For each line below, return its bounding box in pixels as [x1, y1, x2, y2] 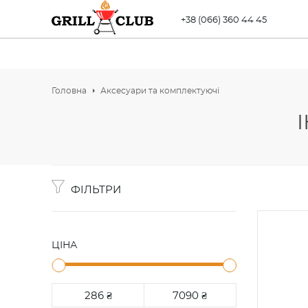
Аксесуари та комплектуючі [100, 87, 219, 95]
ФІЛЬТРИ [71, 185, 121, 195]
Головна [52, 87, 87, 95]
